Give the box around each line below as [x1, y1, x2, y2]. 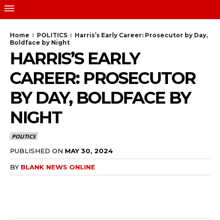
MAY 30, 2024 [65, 146, 113, 155]
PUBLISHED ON [10, 146, 63, 155]
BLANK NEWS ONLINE [21, 163, 95, 171]
